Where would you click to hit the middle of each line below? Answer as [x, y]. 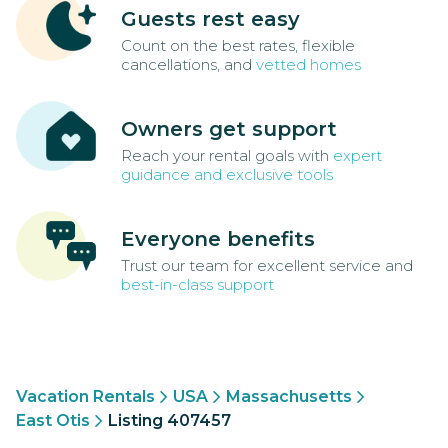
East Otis [53, 421]
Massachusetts [289, 397]
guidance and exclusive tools [227, 175]
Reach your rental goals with [227, 156]
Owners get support [229, 129]
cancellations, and [188, 65]
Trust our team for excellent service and [267, 266]
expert [357, 156]
